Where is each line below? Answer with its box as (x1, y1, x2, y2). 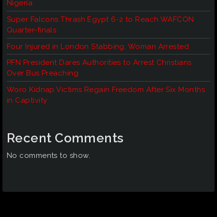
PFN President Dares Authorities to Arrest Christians (7, 58, 192, 67)
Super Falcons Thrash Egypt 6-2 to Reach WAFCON (7, 15, 194, 24)
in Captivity (7, 95, 47, 105)
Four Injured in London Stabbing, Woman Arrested (7, 42, 189, 51)
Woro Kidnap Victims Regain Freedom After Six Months (7, 85, 205, 94)
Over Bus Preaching (7, 69, 79, 78)
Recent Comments (7, 131, 124, 146)
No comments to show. (7, 151, 90, 160)
